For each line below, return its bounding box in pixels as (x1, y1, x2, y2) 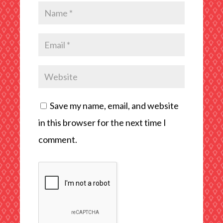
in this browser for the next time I (38, 116, 166, 128)
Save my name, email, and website (49, 100, 179, 111)
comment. (38, 133, 77, 145)
